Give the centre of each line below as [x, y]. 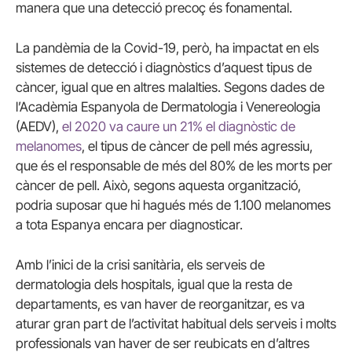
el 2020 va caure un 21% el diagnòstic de [179, 126]
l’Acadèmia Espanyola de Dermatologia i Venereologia [168, 106]
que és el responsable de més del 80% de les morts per [174, 165]
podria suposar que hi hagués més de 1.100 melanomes [173, 205]
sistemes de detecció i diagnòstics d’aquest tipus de [164, 67]
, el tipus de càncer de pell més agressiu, [197, 146]
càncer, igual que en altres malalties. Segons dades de [170, 87]
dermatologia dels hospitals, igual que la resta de [154, 284]
